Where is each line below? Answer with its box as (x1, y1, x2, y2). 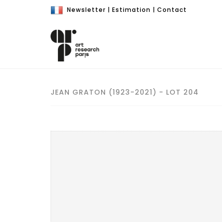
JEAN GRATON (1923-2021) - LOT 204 (51, 87, 199, 97)
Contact (157, 5, 187, 14)
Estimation (112, 5, 151, 14)
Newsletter (67, 5, 106, 14)
